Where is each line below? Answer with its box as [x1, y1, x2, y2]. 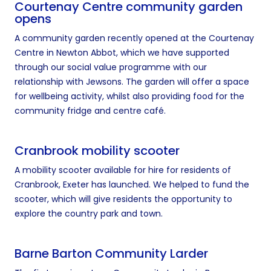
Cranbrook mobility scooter [15, 142, 180, 160]
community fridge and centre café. [15, 105, 166, 117]
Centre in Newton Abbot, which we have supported [15, 47, 229, 59]
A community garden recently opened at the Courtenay [15, 32, 254, 45]
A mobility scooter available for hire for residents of [15, 164, 231, 177]
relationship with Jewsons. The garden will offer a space [15, 76, 249, 88]
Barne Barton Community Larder [15, 245, 208, 263]
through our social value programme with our [15, 61, 207, 74]
